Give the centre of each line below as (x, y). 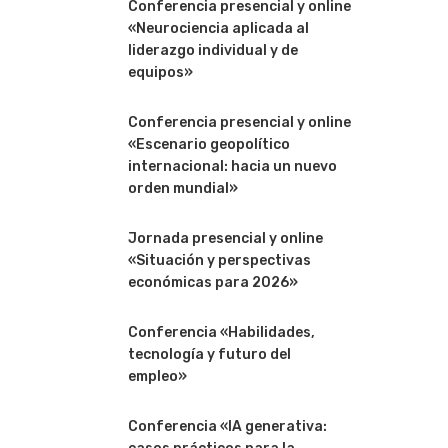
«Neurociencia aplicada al (218, 28)
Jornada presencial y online (225, 238)
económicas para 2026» (212, 282)
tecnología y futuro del (209, 354)
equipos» (160, 72)
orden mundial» (182, 188)
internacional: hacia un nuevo (232, 166)
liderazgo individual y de (212, 50)
